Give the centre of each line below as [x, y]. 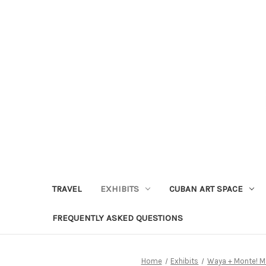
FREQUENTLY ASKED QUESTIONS [118, 218]
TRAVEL [67, 189]
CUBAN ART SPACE [206, 189]
